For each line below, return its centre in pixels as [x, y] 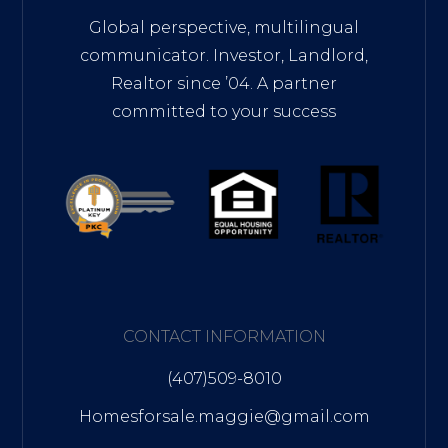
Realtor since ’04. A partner [224, 83]
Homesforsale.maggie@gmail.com [224, 417]
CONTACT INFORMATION [224, 337]
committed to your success [224, 111]
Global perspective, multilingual [224, 27]
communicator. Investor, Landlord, [224, 55]
